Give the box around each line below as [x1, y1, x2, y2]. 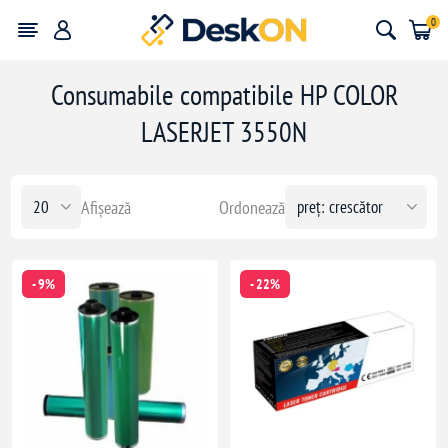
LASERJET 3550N [141, 113, 307, 150]
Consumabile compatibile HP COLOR [50, 76, 398, 113]
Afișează [81, 195, 132, 219]
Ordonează [218, 195, 285, 219]
